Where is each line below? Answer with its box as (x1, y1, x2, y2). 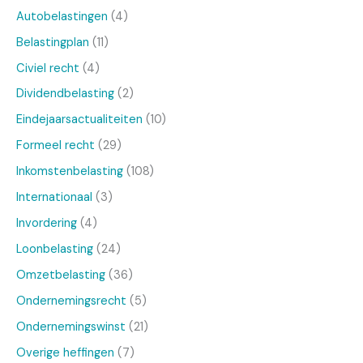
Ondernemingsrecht (16, 293, 126, 309)
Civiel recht (16, 60, 79, 76)
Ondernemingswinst (16, 318, 126, 335)
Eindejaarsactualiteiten (16, 112, 143, 128)
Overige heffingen (16, 344, 114, 361)
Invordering (16, 216, 77, 232)
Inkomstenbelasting (16, 164, 123, 180)
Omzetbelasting (16, 267, 105, 283)
